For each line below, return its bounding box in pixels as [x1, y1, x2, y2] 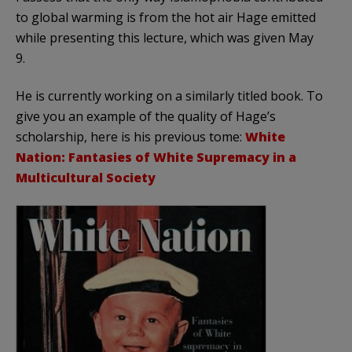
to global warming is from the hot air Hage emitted [16, 9, 316, 27]
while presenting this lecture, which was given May [16, 29, 313, 47]
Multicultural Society [16, 169, 156, 187]
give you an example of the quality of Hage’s [16, 108, 276, 126]
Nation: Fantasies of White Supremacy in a [16, 148, 296, 167]
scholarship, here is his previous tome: [16, 128, 245, 146]
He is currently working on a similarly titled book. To [16, 87, 323, 105]
